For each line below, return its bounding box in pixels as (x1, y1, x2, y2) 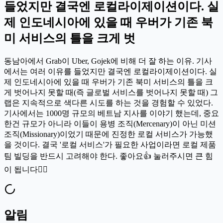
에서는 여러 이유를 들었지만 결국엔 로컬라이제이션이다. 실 (4, 67, 217, 76)
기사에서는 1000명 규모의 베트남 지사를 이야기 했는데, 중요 (4, 109, 219, 117)
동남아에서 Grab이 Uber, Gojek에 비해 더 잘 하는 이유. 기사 (4, 56, 212, 65)
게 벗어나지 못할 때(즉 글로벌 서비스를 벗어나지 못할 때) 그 (4, 88, 218, 97)
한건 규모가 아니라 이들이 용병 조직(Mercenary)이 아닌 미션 (4, 119, 216, 128)
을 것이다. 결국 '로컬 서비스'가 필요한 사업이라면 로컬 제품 (4, 140, 216, 149)
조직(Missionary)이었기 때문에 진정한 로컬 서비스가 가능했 (4, 129, 213, 138)
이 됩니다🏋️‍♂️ (4, 165, 48, 174)
